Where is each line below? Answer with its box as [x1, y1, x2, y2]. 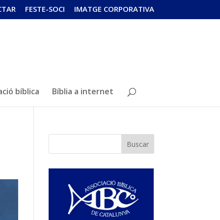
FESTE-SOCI [25, 4, 65, 14]
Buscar [126, 139, 149, 149]
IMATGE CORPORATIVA [74, 4, 154, 14]
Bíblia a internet [52, 85, 113, 97]
